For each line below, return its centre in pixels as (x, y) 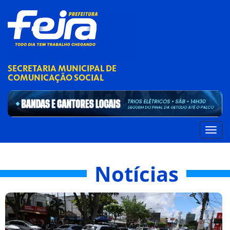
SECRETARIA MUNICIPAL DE (62, 69)
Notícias (137, 174)
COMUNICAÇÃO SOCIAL (56, 78)
